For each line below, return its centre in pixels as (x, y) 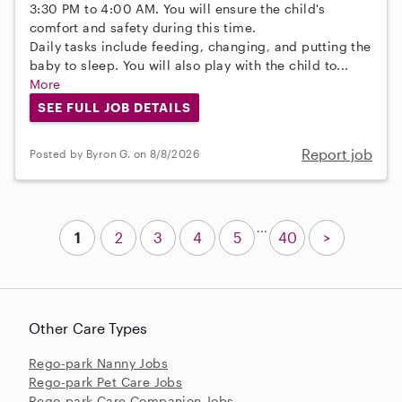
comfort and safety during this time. (143, 28)
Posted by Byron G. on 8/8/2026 (114, 154)
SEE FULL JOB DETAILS (114, 107)
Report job (337, 153)
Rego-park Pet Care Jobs (106, 381)
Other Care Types (88, 328)
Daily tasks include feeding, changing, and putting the (201, 47)
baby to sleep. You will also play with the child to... (189, 66)
